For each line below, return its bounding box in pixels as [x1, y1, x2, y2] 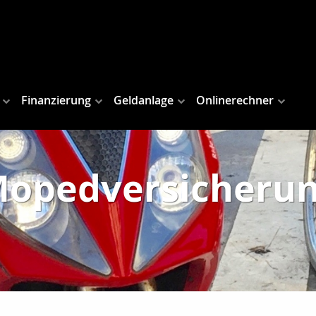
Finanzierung [21, 92, 91, 109]
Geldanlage [114, 92, 174, 109]
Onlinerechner [196, 92, 274, 109]
